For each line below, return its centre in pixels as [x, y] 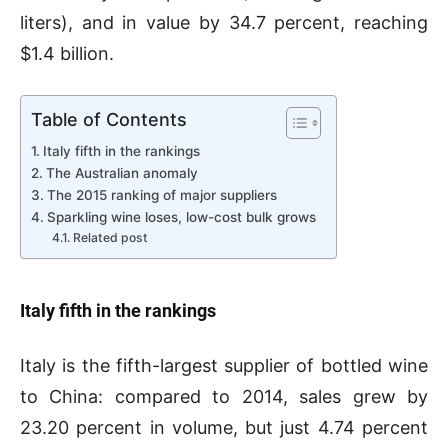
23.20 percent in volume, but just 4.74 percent [224, 427]
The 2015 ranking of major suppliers [161, 194]
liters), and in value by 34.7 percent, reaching [224, 22]
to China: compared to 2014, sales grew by [224, 396]
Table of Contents [109, 119]
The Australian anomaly [121, 172]
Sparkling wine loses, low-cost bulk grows [181, 216]
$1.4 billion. [67, 53]
